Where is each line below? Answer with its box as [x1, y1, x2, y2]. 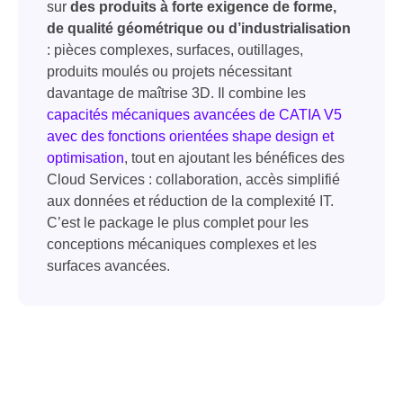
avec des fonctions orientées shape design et [47, 129, 334, 145]
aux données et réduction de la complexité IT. [47, 193, 334, 210]
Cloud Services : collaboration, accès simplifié [47, 172, 340, 188]
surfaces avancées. [47, 258, 170, 274]
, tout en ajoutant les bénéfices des [124, 150, 345, 166]
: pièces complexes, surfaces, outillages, [47, 42, 303, 58]
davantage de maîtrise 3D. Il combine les [47, 85, 306, 102]
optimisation [47, 150, 124, 166]
